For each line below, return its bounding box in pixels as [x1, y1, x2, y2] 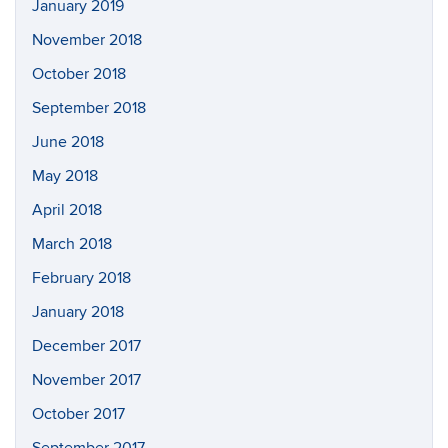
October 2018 [32, 64, 126, 84]
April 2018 [32, 200, 102, 220]
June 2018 [32, 132, 104, 152]
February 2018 [32, 268, 131, 288]
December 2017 [32, 336, 141, 356]
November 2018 [32, 30, 142, 50]
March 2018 [32, 234, 112, 254]
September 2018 [32, 98, 146, 118]
